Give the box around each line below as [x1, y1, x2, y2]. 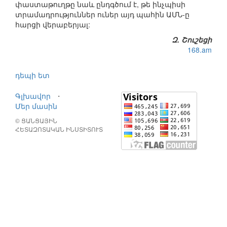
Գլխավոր [15, 91, 51, 101]
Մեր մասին [15, 101, 57, 111]
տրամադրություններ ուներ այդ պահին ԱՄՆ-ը [15, 9, 190, 20]
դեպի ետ [15, 70, 50, 81]
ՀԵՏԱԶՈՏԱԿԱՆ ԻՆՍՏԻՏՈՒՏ [15, 125, 103, 134]
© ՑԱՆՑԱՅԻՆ [15, 116, 57, 125]
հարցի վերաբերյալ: [15, 19, 90, 30]
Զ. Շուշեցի [172, 34, 212, 45]
